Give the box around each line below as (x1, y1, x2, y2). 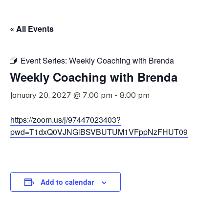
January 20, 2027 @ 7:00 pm (10, 90, 112, 100)
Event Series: (21, 55, 69, 66)
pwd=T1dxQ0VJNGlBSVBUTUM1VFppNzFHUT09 (10, 126, 188, 137)
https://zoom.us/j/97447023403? (10, 114, 121, 125)
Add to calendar (41, 177, 94, 187)
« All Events (10, 23, 54, 34)
